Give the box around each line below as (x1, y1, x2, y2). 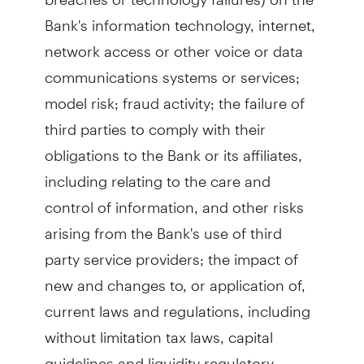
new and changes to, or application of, (44, 262, 305, 294)
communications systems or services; (44, 54, 300, 86)
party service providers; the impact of (44, 236, 298, 268)
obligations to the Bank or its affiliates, (44, 132, 302, 164)
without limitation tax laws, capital (44, 314, 273, 346)
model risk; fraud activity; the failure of (44, 80, 305, 112)
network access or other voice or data (44, 28, 303, 60)
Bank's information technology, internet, (44, 2, 315, 34)
